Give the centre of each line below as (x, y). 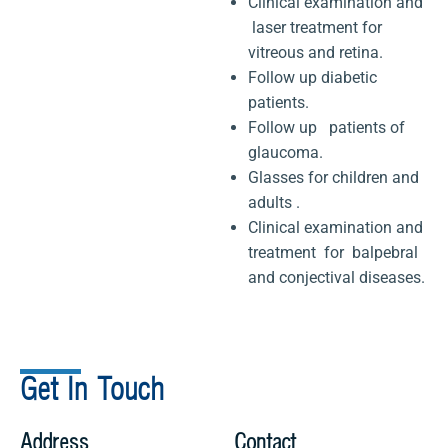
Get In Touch (92, 390)
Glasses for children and (334, 177)
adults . (274, 202)
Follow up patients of (327, 127)
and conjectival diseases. (337, 277)
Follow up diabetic (313, 77)
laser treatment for (315, 27)
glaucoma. (286, 152)
